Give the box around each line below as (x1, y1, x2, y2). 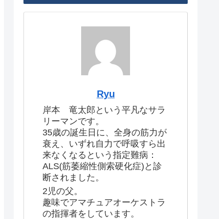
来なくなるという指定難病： (43, 150, 157, 160)
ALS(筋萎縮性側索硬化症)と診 (43, 161, 162, 171)
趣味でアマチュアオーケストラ (43, 197, 166, 208)
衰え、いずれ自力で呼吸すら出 (43, 138, 166, 149)
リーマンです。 (43, 116, 104, 126)
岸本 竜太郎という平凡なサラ (43, 105, 166, 115)
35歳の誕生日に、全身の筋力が (43, 127, 167, 137)
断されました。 (43, 172, 104, 182)
